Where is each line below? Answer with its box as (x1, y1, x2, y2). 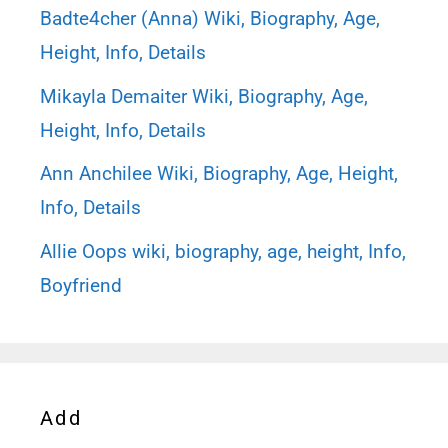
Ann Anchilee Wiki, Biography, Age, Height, (40, 162, 398, 186)
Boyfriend (40, 273, 122, 297)
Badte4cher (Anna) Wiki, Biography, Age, (40, 7, 380, 31)
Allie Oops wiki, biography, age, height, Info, (40, 239, 406, 263)
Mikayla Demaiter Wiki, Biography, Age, (40, 84, 368, 108)
